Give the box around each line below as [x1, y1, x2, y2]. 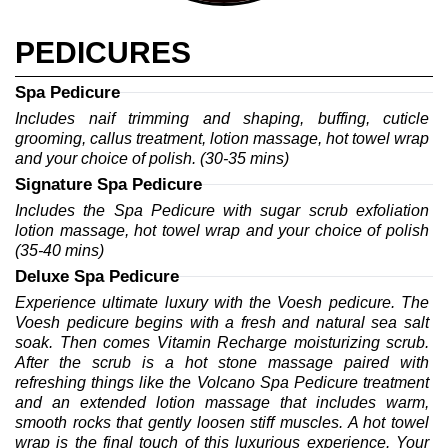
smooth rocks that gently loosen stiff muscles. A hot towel [15, 413, 433, 431]
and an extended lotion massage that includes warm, [15, 393, 433, 411]
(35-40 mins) [15, 241, 104, 259]
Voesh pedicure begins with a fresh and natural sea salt [15, 313, 433, 331]
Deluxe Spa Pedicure [15, 266, 179, 286]
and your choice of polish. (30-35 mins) [15, 149, 289, 167]
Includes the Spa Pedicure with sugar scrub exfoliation [15, 201, 433, 219]
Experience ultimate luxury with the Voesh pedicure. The [15, 293, 433, 311]
